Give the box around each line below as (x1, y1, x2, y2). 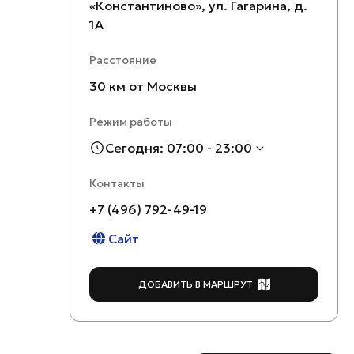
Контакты (89, 176, 145, 190)
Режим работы (89, 115, 172, 129)
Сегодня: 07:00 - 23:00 (105, 140, 252, 156)
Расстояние (89, 53, 156, 67)
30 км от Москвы (89, 78, 197, 94)
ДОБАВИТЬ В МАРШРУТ (137, 278, 253, 291)
